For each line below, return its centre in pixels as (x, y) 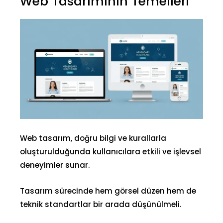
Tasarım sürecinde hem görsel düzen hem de (108, 191)
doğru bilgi (95, 138)
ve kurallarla (141, 138)
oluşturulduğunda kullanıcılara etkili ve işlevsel (111, 151)
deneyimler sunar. (55, 165)
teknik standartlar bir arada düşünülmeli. (101, 204)
